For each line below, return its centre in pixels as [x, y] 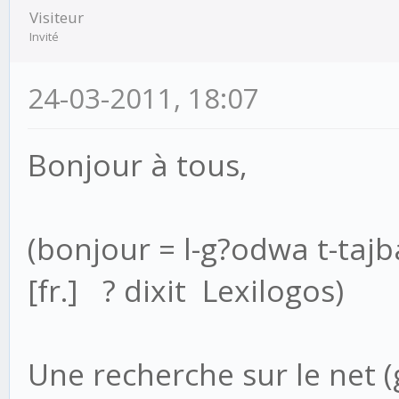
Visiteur [57, 17]
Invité [44, 37]
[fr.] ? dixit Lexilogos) [190, 290]
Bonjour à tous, [138, 165]
